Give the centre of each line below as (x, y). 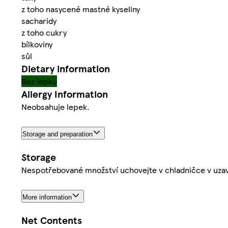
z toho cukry (44, 33)
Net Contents (52, 220)
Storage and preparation (58, 134)
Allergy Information (65, 94)
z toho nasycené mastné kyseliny (81, 9)
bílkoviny (37, 44)
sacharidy (39, 21)
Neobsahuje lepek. (55, 107)
